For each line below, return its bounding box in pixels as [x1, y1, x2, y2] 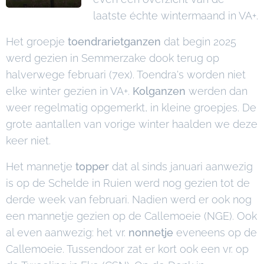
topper [75, 160, 112, 173]
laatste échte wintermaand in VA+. [93, 9, 258, 22]
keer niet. [6, 134, 51, 147]
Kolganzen [133, 85, 189, 97]
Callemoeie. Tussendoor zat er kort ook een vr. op [6, 243, 249, 255]
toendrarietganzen [68, 35, 164, 48]
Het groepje [6, 35, 68, 48]
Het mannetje [6, 160, 75, 173]
